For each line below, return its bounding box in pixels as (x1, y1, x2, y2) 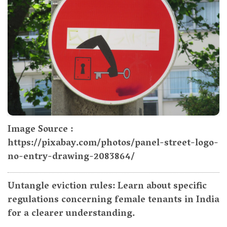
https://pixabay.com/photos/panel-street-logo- (8, 135, 218, 153)
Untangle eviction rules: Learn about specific (8, 178, 207, 196)
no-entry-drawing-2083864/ (8, 148, 135, 166)
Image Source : (8, 121, 73, 139)
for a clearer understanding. (8, 205, 135, 223)
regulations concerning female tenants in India (8, 192, 219, 209)
